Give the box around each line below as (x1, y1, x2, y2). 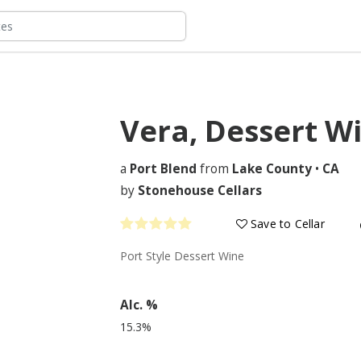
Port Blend (130, 160, 197, 177)
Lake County (232, 160, 312, 177)
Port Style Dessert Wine (120, 248, 244, 263)
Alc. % (120, 297, 158, 313)
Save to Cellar (247, 215, 325, 231)
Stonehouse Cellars (138, 181, 262, 199)
